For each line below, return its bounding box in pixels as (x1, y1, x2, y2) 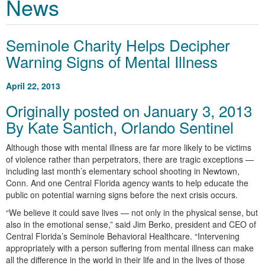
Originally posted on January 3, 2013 (6, 99, 252, 122)
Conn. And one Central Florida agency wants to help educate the (6, 177, 248, 189)
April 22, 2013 (6, 80, 60, 92)
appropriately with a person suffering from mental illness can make (6, 242, 254, 254)
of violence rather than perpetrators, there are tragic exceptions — (6, 153, 254, 166)
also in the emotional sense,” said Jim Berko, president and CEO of (6, 218, 256, 231)
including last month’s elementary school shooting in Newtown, (6, 165, 240, 177)
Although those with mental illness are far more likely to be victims (6, 141, 251, 154)
